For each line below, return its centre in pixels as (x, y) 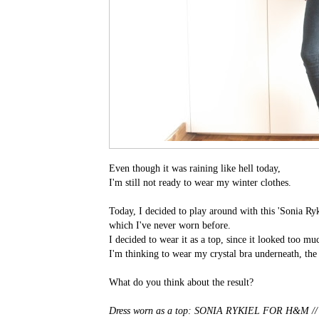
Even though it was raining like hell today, (195, 168)
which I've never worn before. (170, 225)
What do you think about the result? (181, 282)
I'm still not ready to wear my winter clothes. (200, 182)
